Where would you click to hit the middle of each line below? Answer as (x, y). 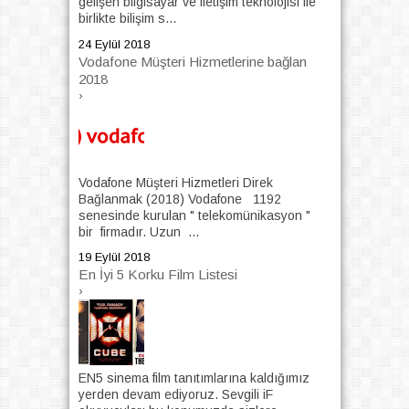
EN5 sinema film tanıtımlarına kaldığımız (194, 378)
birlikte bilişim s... (127, 19)
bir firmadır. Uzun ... (138, 231)
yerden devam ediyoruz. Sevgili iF (175, 395)
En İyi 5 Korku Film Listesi (157, 275)
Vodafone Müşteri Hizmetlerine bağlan (192, 61)
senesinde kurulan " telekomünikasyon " (194, 215)
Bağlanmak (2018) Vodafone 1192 (179, 199)
